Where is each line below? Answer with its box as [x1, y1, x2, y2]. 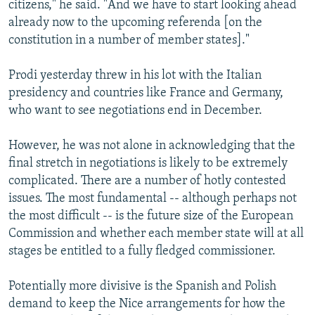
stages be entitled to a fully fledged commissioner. [8, 244, 276, 258]
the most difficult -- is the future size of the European [8, 209, 293, 223]
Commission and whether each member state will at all [8, 226, 304, 240]
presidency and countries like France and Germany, [8, 86, 283, 100]
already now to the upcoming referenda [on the [8, 15, 262, 30]
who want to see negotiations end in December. [8, 103, 262, 117]
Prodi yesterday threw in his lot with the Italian [8, 68, 262, 82]
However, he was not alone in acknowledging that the [8, 139, 295, 153]
